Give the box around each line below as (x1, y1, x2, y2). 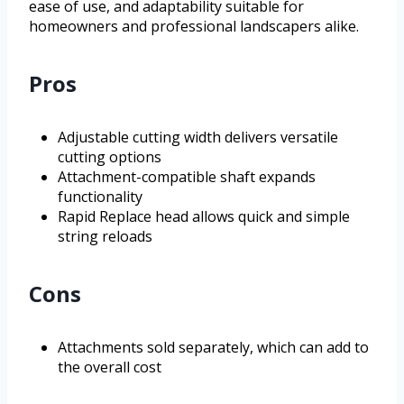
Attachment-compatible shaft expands (58, 167, 316, 188)
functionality (58, 187, 142, 207)
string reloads (58, 226, 152, 247)
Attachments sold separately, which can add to (58, 337, 369, 358)
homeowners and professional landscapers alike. (29, 16, 359, 37)
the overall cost (58, 357, 161, 378)
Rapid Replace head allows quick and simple (58, 207, 350, 227)
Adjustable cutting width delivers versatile (58, 127, 338, 148)
